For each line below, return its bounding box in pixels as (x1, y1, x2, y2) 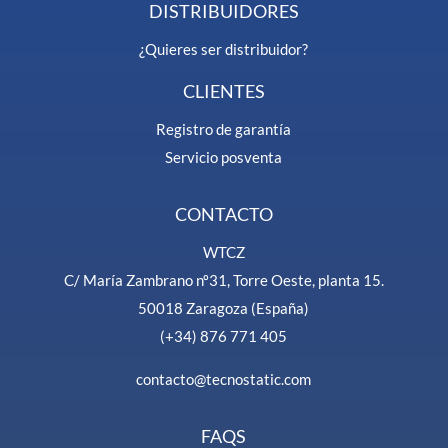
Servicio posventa (165, 147, 283, 166)
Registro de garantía (156, 119, 292, 138)
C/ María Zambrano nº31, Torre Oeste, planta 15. (63, 270, 384, 289)
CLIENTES (182, 79, 265, 102)
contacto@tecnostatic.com (136, 369, 312, 388)
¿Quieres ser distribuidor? (139, 39, 309, 58)
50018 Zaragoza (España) (138, 298, 310, 317)
